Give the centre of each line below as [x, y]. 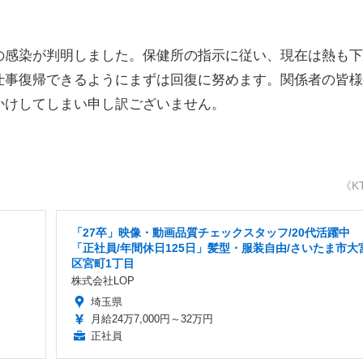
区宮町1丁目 [102, 264]
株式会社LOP [102, 281]
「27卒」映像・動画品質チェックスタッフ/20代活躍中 [210, 233]
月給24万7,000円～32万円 [152, 319]
